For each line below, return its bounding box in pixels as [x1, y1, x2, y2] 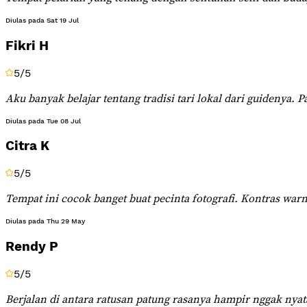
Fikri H [5, 38, 49, 53]
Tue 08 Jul [47, 116, 81, 125]
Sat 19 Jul [47, 16, 79, 25]
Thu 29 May [47, 217, 85, 225]
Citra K [5, 138, 49, 154]
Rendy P [5, 238, 58, 254]
